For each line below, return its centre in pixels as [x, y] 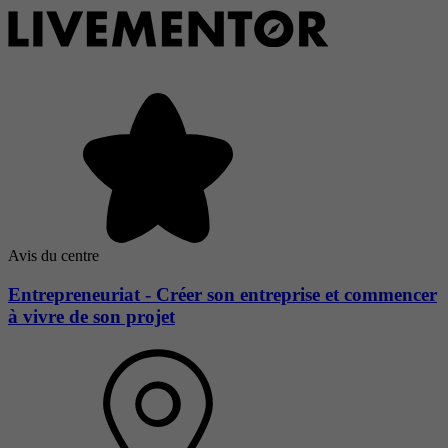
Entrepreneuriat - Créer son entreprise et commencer [222, 295]
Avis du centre [53, 256]
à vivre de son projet [91, 317]
